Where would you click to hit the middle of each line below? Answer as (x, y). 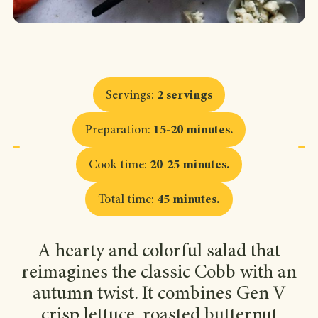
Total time (125, 201)
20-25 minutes (188, 166)
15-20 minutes (191, 131)
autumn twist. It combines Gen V (159, 295)
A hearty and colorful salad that (159, 252)
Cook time (116, 166)
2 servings (185, 96)
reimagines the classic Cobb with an (159, 273)
